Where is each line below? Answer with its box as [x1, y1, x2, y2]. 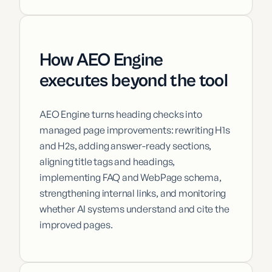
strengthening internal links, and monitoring [39, 187, 226, 200]
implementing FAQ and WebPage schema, [39, 171, 222, 184]
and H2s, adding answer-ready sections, [39, 140, 212, 152]
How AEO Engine [39, 50, 163, 71]
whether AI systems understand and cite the [39, 203, 229, 216]
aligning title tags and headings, [39, 155, 175, 168]
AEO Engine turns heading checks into [39, 108, 202, 121]
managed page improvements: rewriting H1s [39, 124, 230, 137]
